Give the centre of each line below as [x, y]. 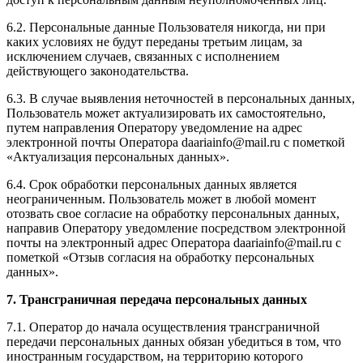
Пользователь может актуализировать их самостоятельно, [166, 113]
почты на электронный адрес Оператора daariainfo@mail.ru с [174, 243]
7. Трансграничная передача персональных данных [157, 300]
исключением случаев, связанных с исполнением [143, 57]
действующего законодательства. [98, 71]
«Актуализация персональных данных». [118, 157]
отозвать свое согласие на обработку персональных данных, [173, 214]
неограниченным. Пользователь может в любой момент [161, 199]
